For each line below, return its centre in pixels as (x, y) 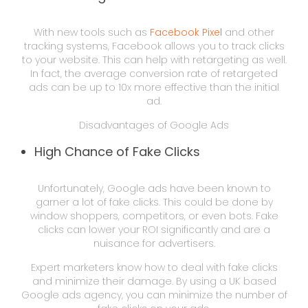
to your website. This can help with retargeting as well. (154, 59)
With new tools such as (92, 32)
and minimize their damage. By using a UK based (154, 281)
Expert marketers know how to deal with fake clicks (154, 267)
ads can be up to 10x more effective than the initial (154, 87)
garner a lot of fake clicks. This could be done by (154, 202)
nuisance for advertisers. (154, 243)
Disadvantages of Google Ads (154, 125)
